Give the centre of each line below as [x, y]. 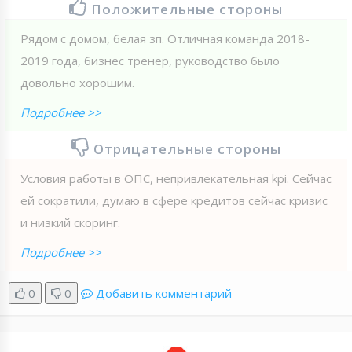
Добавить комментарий [164, 293]
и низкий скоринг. [70, 222]
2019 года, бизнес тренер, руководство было [150, 60]
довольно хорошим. [77, 82]
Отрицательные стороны [187, 148]
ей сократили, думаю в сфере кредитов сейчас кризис [174, 200]
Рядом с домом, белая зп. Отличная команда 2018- [165, 38]
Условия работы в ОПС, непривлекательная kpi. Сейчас [176, 178]
